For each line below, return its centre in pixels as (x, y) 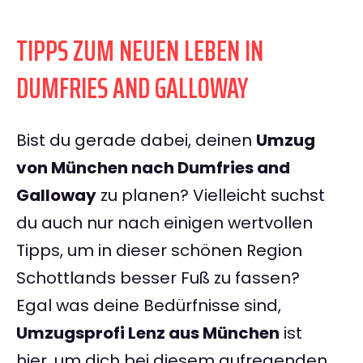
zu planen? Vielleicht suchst (211, 196)
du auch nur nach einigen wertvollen (164, 223)
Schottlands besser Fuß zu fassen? (158, 278)
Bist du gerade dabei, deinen (136, 141)
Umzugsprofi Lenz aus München (148, 333)
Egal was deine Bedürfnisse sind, (149, 306)
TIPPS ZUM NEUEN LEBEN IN (140, 51)
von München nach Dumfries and (153, 168)
